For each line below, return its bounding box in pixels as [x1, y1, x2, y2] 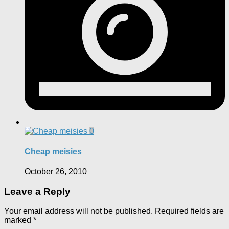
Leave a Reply [4, 186, 71, 197]
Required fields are [155, 207, 224, 216]
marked [4, 216, 33, 225]
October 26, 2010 [25, 167, 87, 176]
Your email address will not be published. [4, 207, 153, 216]
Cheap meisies [25, 147, 82, 156]
